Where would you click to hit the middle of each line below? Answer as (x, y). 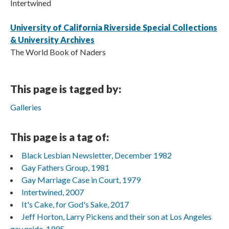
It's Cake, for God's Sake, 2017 (75, 204)
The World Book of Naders (58, 52)
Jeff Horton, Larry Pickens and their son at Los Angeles (117, 216)
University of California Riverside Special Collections (114, 27)
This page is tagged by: (66, 89)
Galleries (26, 107)
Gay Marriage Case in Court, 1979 (81, 180)
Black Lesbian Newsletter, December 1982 (97, 155)
